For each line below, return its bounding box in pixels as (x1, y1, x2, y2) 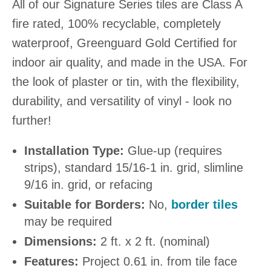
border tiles (171, 198, 238, 211)
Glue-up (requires (124, 144, 222, 157)
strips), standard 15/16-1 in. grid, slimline (24, 161, 243, 174)
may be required (24, 215, 112, 228)
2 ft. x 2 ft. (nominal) (97, 235, 210, 248)
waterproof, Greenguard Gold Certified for (12, 36, 237, 50)
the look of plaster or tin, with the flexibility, (12, 75, 240, 88)
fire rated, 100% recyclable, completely (12, 17, 221, 30)
